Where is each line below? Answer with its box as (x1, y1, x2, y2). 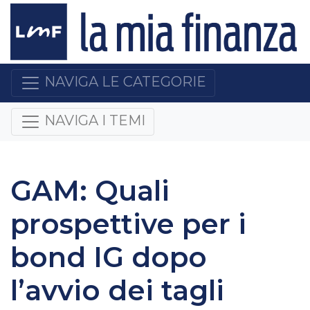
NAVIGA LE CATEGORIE (44, 73, 206, 91)
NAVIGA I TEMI (44, 112, 145, 129)
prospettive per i (10, 206, 246, 241)
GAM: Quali (10, 173, 170, 208)
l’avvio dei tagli (10, 273, 224, 307)
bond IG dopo (10, 239, 207, 274)
